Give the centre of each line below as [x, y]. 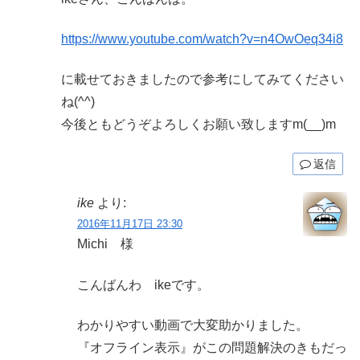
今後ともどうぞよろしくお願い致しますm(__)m [198, 125]
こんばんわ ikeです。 [143, 284]
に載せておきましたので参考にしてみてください [202, 80]
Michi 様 [105, 244]
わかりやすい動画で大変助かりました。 [193, 325]
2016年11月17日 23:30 [130, 224]
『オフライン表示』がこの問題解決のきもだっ [212, 347]
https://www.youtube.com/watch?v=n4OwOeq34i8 [202, 39]
